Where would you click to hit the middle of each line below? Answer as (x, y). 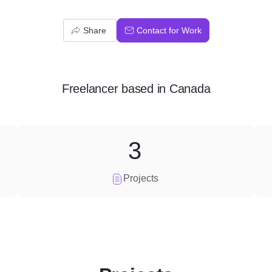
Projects (141, 178)
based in (144, 89)
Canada (190, 89)
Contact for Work (169, 30)
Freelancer (90, 89)
